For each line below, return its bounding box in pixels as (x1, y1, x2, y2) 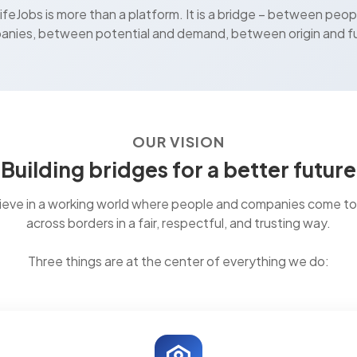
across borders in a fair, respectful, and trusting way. (25, 214, 331, 231)
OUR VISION (131, 132, 225, 151)
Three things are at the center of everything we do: (27, 253, 329, 269)
